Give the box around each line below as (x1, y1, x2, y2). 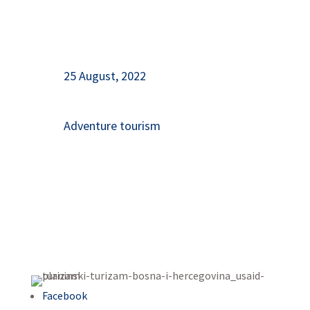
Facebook (42, 289, 87, 302)
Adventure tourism (63, 118, 161, 134)
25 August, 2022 (63, 68, 146, 84)
